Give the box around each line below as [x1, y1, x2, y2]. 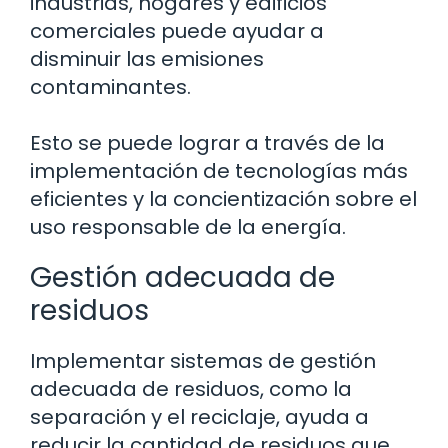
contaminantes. [30, 73, 191, 102]
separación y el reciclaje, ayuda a [30, 403, 369, 432]
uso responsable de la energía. [30, 213, 346, 242]
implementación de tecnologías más [30, 157, 408, 186]
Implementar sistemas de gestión [30, 347, 376, 376]
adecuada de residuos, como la [30, 375, 352, 404]
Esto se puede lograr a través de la [30, 129, 385, 158]
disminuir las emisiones [30, 45, 264, 74]
